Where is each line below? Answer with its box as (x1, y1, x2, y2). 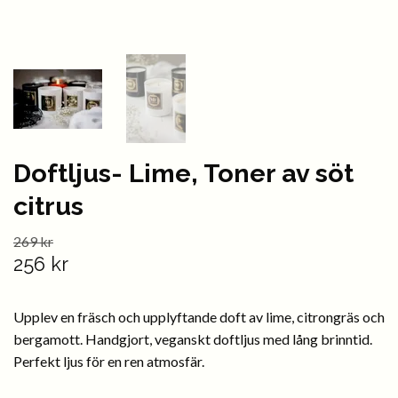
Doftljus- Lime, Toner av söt (13, 158, 354, 188)
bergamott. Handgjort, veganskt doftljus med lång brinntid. (13, 330, 372, 347)
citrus (13, 191, 84, 221)
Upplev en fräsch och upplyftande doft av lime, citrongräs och (13, 308, 385, 325)
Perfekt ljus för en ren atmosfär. (13, 353, 204, 370)
